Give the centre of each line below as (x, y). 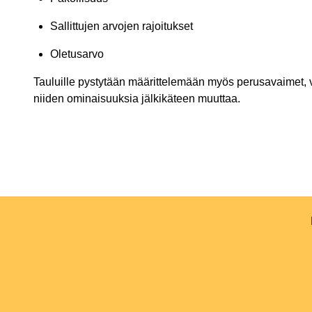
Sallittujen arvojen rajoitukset (122, 26)
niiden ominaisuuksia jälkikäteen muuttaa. (137, 99)
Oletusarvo (77, 54)
